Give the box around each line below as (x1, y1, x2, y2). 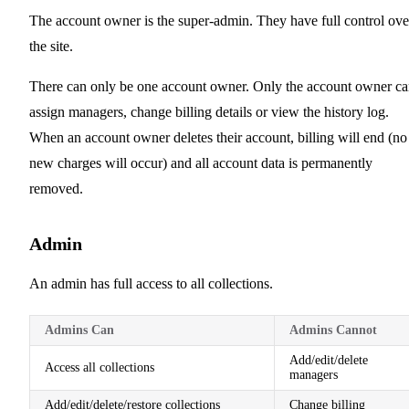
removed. (29, 180, 83, 196)
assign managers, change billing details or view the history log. (29, 103, 389, 120)
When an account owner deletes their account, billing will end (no (29, 129, 407, 145)
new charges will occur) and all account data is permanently (29, 154, 372, 171)
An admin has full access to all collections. (29, 275, 273, 291)
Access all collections (45, 360, 154, 374)
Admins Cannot (289, 322, 377, 337)
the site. (29, 37, 73, 54)
